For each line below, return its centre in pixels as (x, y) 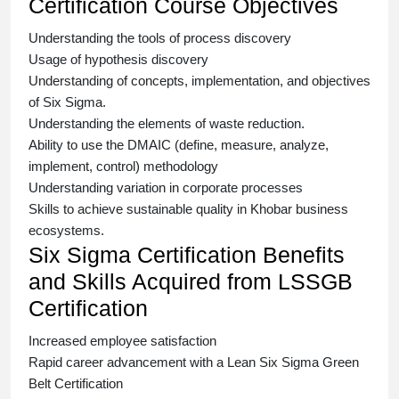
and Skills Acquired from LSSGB (191, 282)
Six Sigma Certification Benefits (187, 255)
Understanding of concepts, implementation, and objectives (199, 81)
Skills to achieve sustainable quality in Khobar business (188, 209)
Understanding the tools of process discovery (160, 38)
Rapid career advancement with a (128, 362)
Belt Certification (76, 384)
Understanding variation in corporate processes (166, 188)
